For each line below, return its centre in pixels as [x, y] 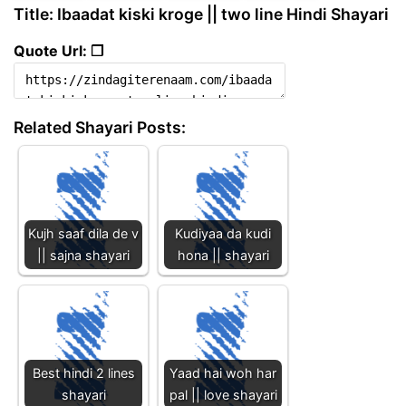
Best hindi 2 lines [83, 372]
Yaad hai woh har [223, 372]
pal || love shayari [223, 394]
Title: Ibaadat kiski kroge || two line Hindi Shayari [201, 14]
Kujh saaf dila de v [83, 233]
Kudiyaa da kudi [223, 233]
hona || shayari [223, 255]
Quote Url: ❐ [58, 50]
